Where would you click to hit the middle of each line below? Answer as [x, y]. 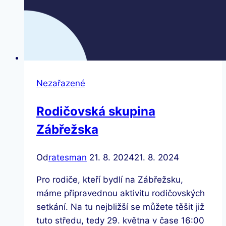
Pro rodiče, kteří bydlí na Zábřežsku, [110, 179]
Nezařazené [61, 83]
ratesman [68, 157]
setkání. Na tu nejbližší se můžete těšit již [120, 207]
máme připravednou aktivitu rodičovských [121, 193]
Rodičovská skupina [96, 111]
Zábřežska [67, 129]
